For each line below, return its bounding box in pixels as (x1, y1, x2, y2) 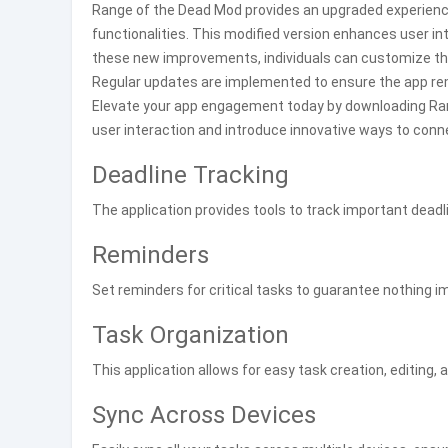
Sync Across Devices (92, 401, 316, 429)
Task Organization (92, 321, 289, 349)
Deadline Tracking (92, 161, 289, 189)
